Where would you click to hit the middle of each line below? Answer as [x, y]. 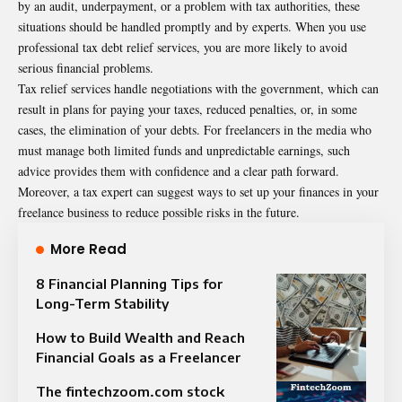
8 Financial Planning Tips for [130, 283]
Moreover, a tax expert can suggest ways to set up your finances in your [198, 191]
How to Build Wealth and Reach [140, 337]
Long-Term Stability [102, 303]
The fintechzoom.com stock [130, 391]
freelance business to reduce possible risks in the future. [159, 212]
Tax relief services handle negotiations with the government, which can [198, 88]
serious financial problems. [86, 67]
